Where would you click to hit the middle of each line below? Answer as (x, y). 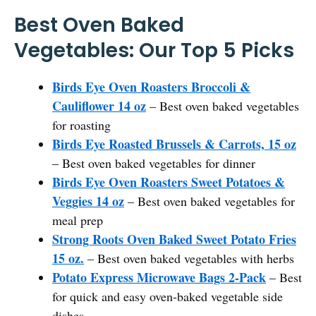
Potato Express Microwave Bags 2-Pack (159, 277)
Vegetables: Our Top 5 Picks (154, 50)
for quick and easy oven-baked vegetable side (168, 296)
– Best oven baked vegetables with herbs (189, 258)
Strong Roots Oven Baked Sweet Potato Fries (174, 239)
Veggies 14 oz (88, 201)
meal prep (78, 220)
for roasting (81, 124)
